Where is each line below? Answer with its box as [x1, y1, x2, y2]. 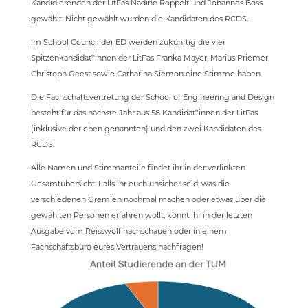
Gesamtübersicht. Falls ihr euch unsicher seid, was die [30, 179, 230, 189]
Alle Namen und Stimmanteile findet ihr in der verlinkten [30, 163, 245, 173]
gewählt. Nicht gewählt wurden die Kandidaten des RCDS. [30, 14, 248, 24]
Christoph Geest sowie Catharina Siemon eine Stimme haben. [30, 69, 262, 79]
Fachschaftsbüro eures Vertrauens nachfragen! [30, 242, 203, 252]
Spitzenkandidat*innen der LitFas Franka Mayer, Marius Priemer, [30, 53, 269, 63]
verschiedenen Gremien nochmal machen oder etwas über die [30, 195, 266, 205]
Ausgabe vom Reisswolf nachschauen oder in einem [30, 226, 227, 236]
